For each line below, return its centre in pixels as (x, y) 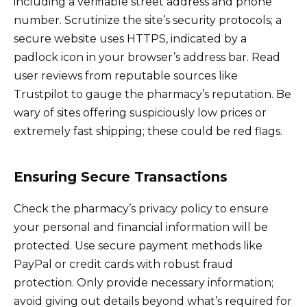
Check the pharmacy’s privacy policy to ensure (141, 208)
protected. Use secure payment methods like (138, 245)
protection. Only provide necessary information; (144, 282)
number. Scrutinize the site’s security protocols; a (148, 20)
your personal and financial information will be (141, 227)
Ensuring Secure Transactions (121, 176)
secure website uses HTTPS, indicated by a (130, 38)
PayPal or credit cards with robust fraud (123, 264)
